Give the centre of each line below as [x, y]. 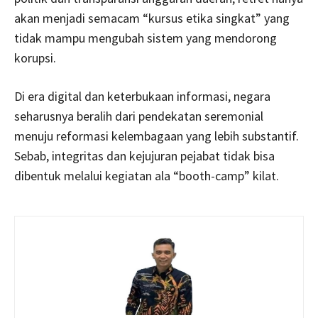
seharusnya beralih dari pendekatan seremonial [139, 116]
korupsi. [35, 57]
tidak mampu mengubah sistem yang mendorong [146, 38]
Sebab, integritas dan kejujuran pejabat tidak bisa [144, 155]
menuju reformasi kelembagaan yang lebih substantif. [157, 136]
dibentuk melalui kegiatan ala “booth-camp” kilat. [147, 175]
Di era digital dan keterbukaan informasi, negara [142, 96]
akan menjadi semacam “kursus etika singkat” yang [152, 18]
